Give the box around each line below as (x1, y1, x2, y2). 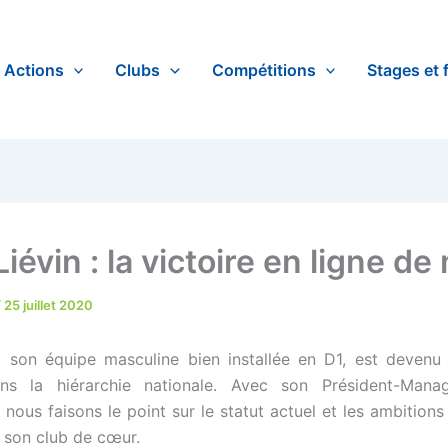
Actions (3, 59, 64, 80)
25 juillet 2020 (4, 297, 93, 313)
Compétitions (211, 59, 316, 80)
